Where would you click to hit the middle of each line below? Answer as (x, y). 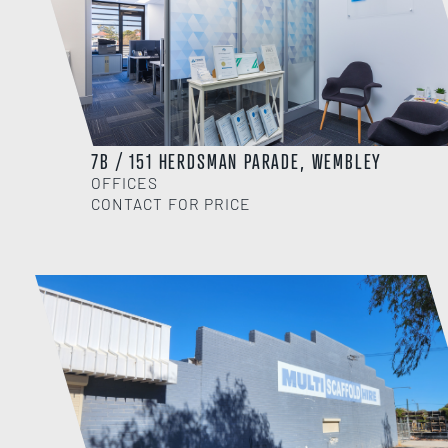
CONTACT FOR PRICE (171, 203)
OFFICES (125, 182)
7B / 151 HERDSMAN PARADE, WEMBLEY (237, 161)
